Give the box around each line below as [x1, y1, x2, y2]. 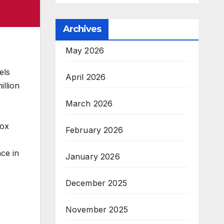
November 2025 [65, 204, 128, 214]
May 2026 [65, 45, 104, 55]
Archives [62, 23, 101, 34]
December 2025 [65, 178, 127, 188]
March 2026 [65, 98, 113, 108]
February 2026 [65, 125, 123, 135]
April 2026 [65, 72, 106, 82]
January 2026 [65, 151, 120, 161]
